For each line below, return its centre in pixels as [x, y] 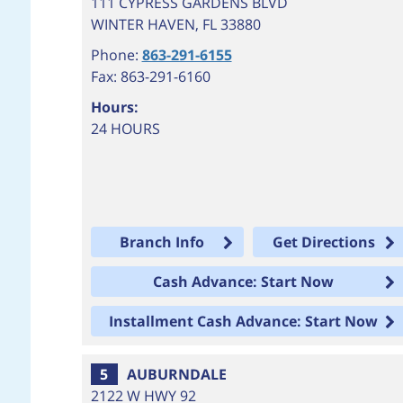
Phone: [116, 55]
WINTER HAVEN [143, 24]
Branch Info [162, 242]
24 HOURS [125, 129]
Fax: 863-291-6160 [150, 76]
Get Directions [324, 242]
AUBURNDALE [176, 374]
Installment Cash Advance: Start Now [243, 321]
